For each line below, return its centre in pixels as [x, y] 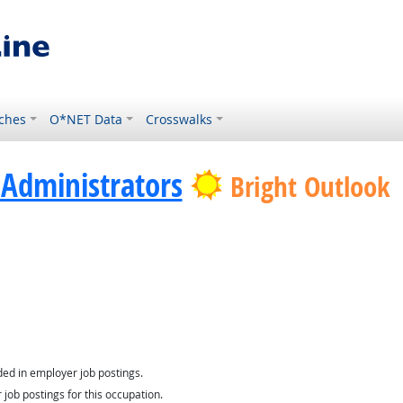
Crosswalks [179, 119]
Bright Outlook [310, 187]
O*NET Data [86, 119]
